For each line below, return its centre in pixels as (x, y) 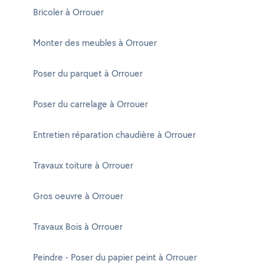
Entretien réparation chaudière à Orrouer (114, 135)
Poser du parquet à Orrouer (88, 73)
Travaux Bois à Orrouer (78, 227)
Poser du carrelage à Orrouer (90, 104)
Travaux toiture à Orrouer (83, 165)
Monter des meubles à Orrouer (95, 43)
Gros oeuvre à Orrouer (78, 196)
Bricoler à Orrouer (68, 12)
